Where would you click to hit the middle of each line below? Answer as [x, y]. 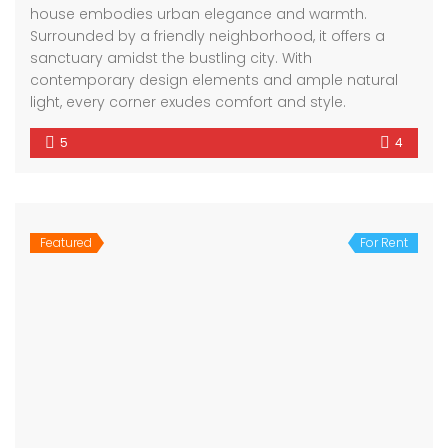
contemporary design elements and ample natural [214, 80]
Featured [66, 243]
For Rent [384, 243]
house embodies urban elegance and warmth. [198, 14]
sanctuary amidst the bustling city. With [171, 58]
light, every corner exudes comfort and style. [188, 102]
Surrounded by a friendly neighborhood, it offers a [207, 36]
